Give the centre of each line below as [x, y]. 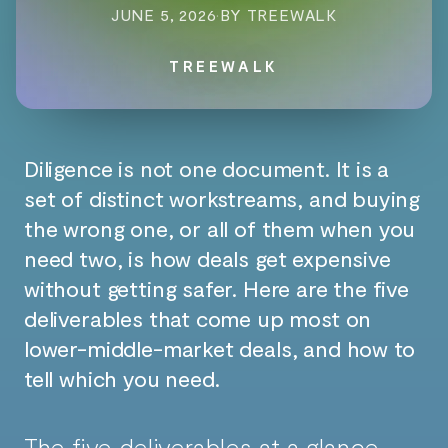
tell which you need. [122, 378]
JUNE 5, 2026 [163, 15]
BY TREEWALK [279, 15]
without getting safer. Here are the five [216, 288]
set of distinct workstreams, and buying [222, 198]
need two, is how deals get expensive [207, 258]
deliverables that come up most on [198, 318]
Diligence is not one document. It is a [207, 168]
